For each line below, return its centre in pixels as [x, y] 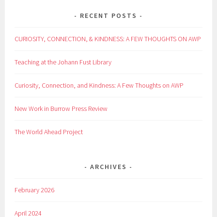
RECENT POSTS [108, 16]
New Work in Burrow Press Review [61, 109]
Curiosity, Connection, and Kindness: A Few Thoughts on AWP [99, 85]
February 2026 [35, 190]
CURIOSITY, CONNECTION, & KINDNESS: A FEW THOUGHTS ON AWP [108, 39]
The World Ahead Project [49, 132]
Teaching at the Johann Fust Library [63, 62]
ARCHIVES [108, 167]
